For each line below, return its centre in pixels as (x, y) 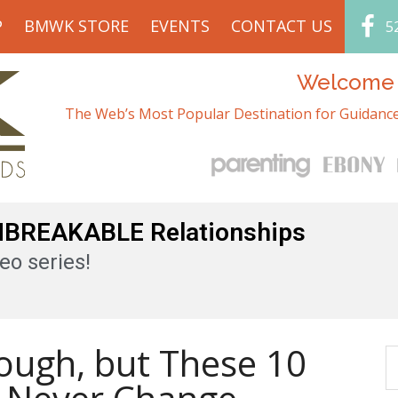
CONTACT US (281, 26)
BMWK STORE (76, 26)
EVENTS (179, 26)
